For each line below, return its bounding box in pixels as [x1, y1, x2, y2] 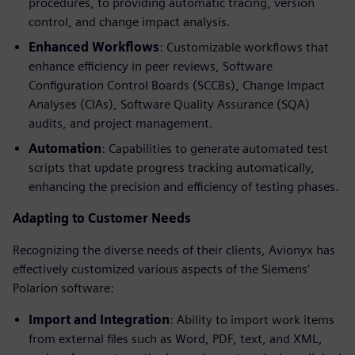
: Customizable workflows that [159, 39, 329, 55]
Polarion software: [13, 280, 114, 296]
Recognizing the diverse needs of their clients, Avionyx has [13, 242, 335, 258]
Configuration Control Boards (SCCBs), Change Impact [29, 77, 325, 93]
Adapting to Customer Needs [13, 210, 191, 226]
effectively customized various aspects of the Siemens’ [13, 261, 310, 277]
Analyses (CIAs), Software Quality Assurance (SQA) [29, 96, 310, 112]
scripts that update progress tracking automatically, [29, 159, 315, 175]
